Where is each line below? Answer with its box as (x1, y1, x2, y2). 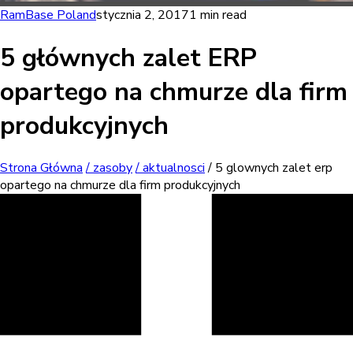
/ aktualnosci (136, 159, 205, 177)
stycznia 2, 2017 (96, 6, 189, 24)
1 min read (189, 6, 247, 24)
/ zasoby (86, 159, 132, 177)
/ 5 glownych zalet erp (205, 159, 333, 177)
